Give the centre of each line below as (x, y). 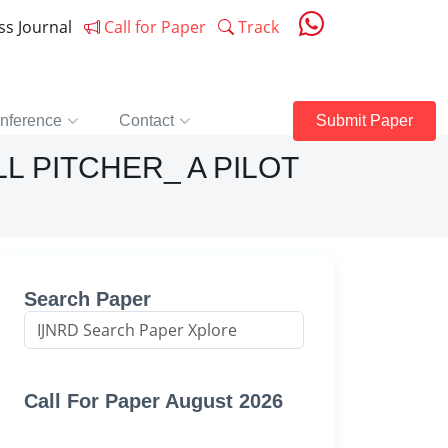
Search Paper (87, 299)
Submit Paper (364, 120)
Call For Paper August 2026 (153, 401)
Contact (146, 120)
